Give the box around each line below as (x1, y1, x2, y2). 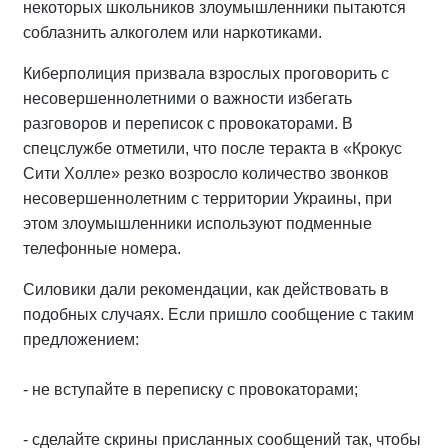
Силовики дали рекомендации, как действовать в (23, 280, 389, 298)
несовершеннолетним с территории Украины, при (23, 189, 392, 207)
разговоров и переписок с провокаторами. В (23, 114, 353, 132)
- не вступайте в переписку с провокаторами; (23, 380, 358, 398)
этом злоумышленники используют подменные (23, 214, 372, 232)
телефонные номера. (23, 239, 181, 257)
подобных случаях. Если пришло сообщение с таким (23, 305, 414, 323)
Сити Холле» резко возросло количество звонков (23, 164, 389, 182)
